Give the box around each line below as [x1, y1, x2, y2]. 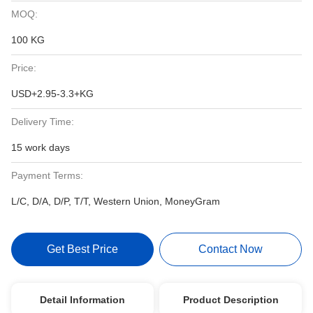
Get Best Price [46, 243, 118, 255]
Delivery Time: [11, 116, 74, 127]
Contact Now [198, 243, 263, 255]
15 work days [11, 142, 70, 153]
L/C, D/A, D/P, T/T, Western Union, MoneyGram [11, 196, 220, 207]
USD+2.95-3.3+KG [11, 88, 94, 99]
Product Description [182, 294, 279, 305]
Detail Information [39, 294, 125, 305]
